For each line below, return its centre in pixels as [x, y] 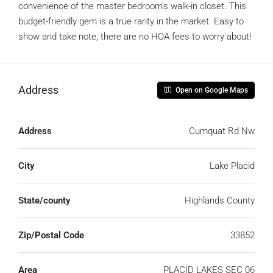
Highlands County [220, 200]
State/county [44, 200]
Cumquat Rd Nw [248, 131]
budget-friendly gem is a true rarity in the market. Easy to [131, 21]
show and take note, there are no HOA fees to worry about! [135, 36]
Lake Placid [232, 165]
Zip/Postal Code [51, 235]
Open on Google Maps [211, 90]
